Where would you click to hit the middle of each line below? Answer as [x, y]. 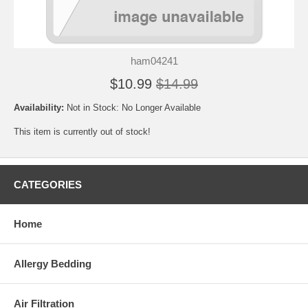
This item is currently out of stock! [82, 132]
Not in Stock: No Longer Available [134, 108]
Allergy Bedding [53, 264]
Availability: [40, 108]
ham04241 [154, 61]
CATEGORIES [48, 185]
